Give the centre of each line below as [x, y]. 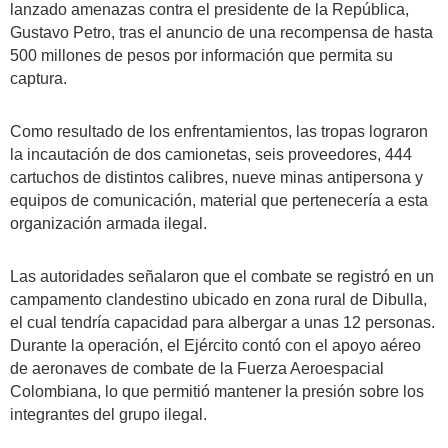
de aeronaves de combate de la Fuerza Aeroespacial [197, 368]
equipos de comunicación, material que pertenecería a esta [219, 200]
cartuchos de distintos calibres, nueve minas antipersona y [216, 177]
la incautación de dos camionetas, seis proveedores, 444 [211, 154]
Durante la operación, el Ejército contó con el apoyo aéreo [215, 345]
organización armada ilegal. [108, 223]
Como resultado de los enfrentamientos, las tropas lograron [219, 131]
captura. [38, 78]
